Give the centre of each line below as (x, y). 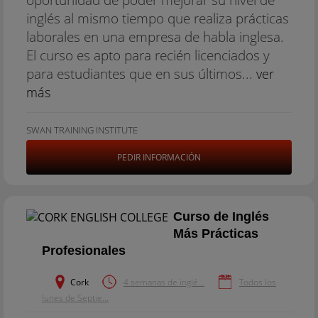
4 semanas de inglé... (164, 282)
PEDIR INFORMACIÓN (159, 157)
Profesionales (84, 251)
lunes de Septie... (75, 298)
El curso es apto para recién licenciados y (148, 55)
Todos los (258, 282)
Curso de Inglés (221, 216)
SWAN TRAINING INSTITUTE (82, 130)
